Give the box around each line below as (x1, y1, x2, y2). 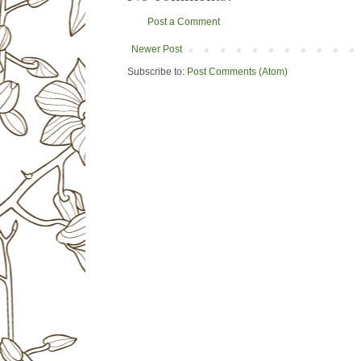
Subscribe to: (127, 66, 187, 78)
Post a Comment (147, 16, 220, 28)
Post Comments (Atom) (186, 66, 288, 78)
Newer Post (131, 44, 182, 56)
